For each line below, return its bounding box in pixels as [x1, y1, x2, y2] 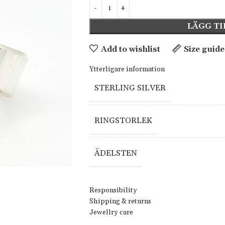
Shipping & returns [89, 197, 151, 206]
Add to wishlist [100, 44, 160, 54]
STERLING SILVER [94, 83, 166, 93]
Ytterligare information [89, 65, 165, 74]
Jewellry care [89, 208, 133, 217]
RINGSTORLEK [94, 116, 152, 126]
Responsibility [89, 186, 137, 195]
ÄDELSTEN [94, 148, 137, 158]
